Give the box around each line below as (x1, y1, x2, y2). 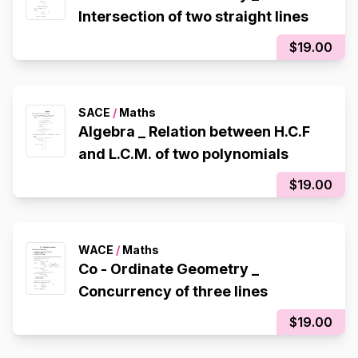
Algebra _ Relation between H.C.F (78, 123, 310, 141)
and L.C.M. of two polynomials (78, 145, 288, 163)
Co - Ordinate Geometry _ (78, 261, 259, 278)
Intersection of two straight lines (78, 8, 308, 26)
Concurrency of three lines (78, 283, 268, 300)
